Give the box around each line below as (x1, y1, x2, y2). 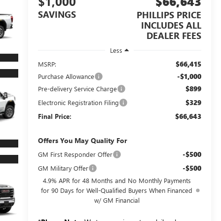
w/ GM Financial (94, 195, 140, 204)
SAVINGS (37, 8, 76, 21)
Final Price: (37, 111, 72, 120)
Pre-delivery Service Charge (37, 84, 117, 93)
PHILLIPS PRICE (137, 9, 201, 21)
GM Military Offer (37, 163, 88, 172)
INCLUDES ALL (141, 19, 201, 32)
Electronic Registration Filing (37, 98, 119, 107)
